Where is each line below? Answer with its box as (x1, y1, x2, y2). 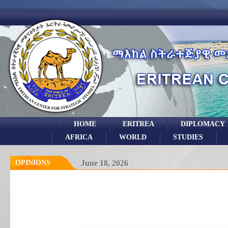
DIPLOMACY (181, 120, 225, 128)
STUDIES (173, 133, 203, 141)
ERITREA (123, 120, 154, 128)
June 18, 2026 (81, 159, 128, 167)
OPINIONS (15, 159, 50, 166)
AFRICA (65, 133, 93, 141)
